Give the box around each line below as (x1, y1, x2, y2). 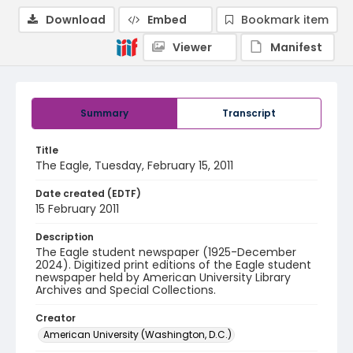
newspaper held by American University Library (35, 269, 291, 285)
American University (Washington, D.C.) (43, 328, 232, 341)
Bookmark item (241, 12, 329, 28)
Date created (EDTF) (35, 187, 141, 200)
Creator (35, 311, 76, 325)
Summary (80, 106, 128, 120)
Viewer (173, 39, 212, 55)
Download (46, 12, 106, 28)
